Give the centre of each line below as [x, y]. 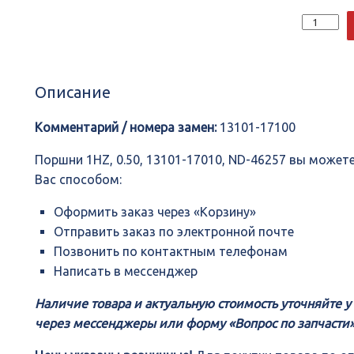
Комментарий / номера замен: [126, 128]
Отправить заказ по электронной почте [174, 232]
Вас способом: [79, 180]
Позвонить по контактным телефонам [171, 252]
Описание [73, 92]
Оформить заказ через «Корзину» [155, 212]
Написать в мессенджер [126, 271]
